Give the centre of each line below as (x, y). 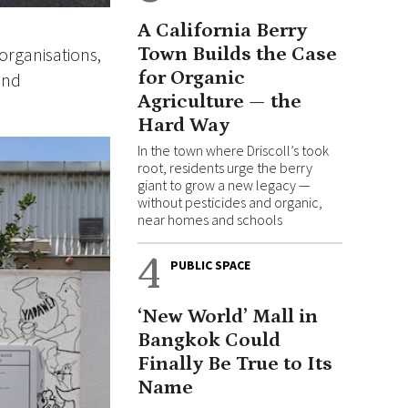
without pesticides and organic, (230, 203)
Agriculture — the (219, 102)
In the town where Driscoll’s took (233, 151)
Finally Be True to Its (235, 364)
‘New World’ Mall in (228, 317)
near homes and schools (210, 220)
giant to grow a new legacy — (224, 185)
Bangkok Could (209, 341)
